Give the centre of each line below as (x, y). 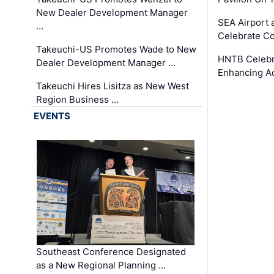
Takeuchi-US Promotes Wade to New (117, 50)
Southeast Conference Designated (111, 252)
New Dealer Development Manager (112, 13)
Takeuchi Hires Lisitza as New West (113, 86)
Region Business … (78, 100)
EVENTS (52, 116)
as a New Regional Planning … (101, 265)
